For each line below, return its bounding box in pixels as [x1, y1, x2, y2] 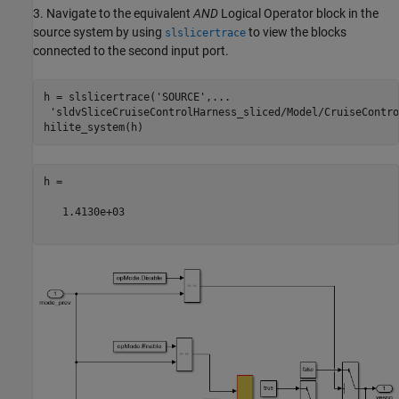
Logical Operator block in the [218, 6, 379, 21]
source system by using [33, 25, 165, 40]
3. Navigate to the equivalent [33, 6, 193, 21]
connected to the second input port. [33, 44, 229, 59]
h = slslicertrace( [43, 90, 156, 103]
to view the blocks [246, 25, 346, 40]
